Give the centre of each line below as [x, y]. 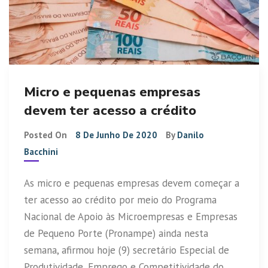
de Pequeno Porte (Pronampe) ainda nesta [116, 233]
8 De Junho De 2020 [116, 135]
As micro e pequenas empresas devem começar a [132, 183]
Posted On [47, 135]
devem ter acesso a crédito [110, 110]
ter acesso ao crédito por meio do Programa [120, 200]
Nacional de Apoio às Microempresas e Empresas [131, 216]
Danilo [191, 135]
